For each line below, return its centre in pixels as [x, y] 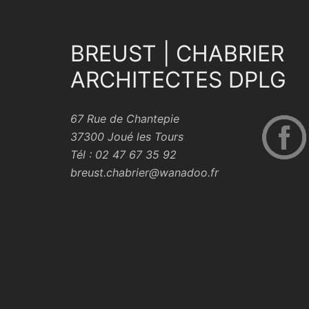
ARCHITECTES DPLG [178, 80]
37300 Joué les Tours [127, 137]
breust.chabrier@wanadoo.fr [144, 173]
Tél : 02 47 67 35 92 [123, 155]
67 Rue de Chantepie [125, 119]
